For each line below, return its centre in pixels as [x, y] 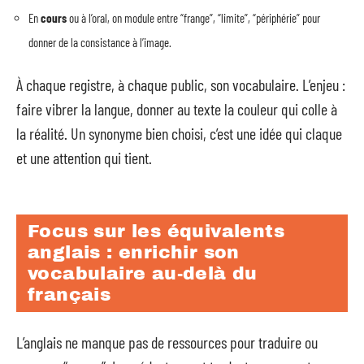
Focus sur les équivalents [156, 231]
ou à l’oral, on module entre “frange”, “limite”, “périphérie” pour [193, 17]
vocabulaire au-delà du [143, 273]
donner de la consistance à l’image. [100, 42]
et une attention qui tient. [84, 158]
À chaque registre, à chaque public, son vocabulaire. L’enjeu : [181, 84]
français [69, 295]
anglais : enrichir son [134, 252]
